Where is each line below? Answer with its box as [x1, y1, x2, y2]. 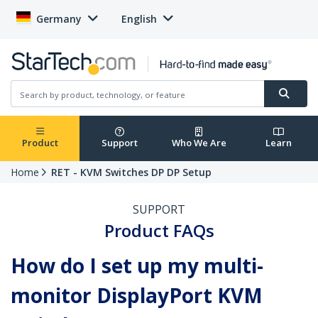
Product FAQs [104, 219, 214, 243]
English [121, 12, 157, 26]
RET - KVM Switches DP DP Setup [51, 165, 212, 180]
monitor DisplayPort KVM [11, 282, 263, 309]
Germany [36, 12, 82, 26]
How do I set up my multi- [11, 252, 263, 280]
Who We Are [171, 136, 226, 150]
